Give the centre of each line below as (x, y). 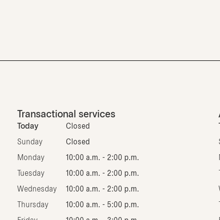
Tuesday (31, 174)
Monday (31, 158)
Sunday (30, 142)
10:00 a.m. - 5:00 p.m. (102, 205)
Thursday (33, 205)
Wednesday (37, 190)
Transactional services (66, 115)
